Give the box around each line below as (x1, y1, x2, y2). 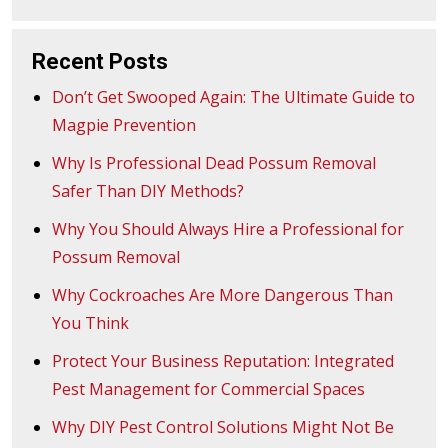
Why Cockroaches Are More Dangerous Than (52, 284, 393, 307)
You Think (52, 312, 129, 335)
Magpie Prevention (52, 114, 196, 137)
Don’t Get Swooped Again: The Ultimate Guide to (52, 86, 415, 109)
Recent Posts (32, 49, 168, 75)
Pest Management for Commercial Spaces (52, 378, 365, 401)
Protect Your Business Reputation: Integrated (52, 350, 394, 373)
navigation (28, 3, 131, 29)
